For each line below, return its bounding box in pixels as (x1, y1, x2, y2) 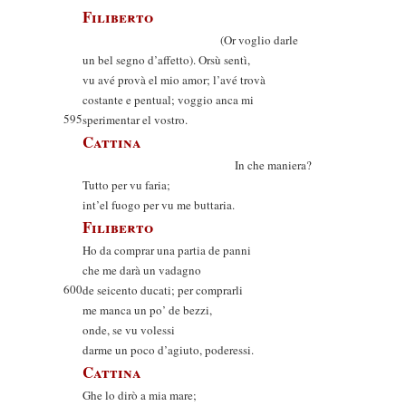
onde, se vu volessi (82, 322, 175, 338)
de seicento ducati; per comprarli (82, 282, 243, 298)
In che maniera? (82, 157, 312, 173)
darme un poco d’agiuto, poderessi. (82, 342, 254, 358)
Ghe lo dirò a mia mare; (82, 387, 197, 403)
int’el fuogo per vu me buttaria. (82, 197, 235, 213)
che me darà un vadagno (82, 262, 201, 278)
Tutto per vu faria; (82, 177, 170, 193)
